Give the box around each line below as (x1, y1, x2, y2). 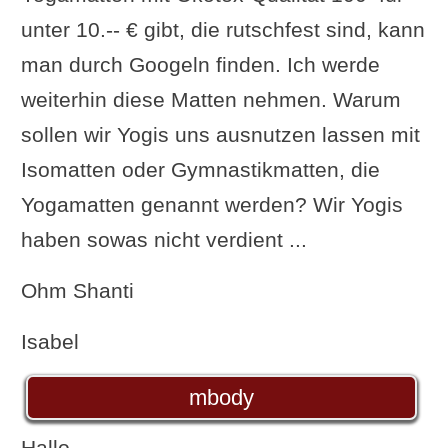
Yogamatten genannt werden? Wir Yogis (20, 192, 403, 216)
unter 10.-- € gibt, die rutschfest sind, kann (20, 17, 425, 41)
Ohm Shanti (20, 278, 134, 302)
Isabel (20, 329, 79, 353)
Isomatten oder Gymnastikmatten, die (20, 157, 380, 181)
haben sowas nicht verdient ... (20, 227, 307, 251)
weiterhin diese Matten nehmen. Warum (20, 87, 401, 111)
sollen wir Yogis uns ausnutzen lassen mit (20, 122, 420, 146)
